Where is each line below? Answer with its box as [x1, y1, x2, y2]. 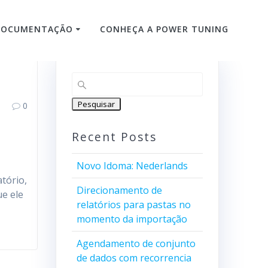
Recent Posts [71, 129, 157, 145]
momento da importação [76, 212, 187, 226]
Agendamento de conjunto [76, 237, 196, 250]
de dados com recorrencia [76, 251, 191, 264]
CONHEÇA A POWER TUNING [100, 23, 229, 35]
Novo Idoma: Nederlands [76, 159, 188, 172]
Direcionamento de [76, 184, 162, 197]
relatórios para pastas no [76, 198, 191, 211]
